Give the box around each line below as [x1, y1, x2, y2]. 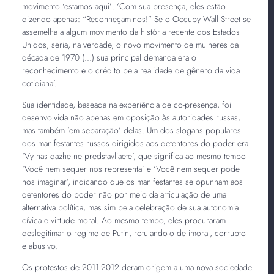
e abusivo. [21, 239, 60, 252]
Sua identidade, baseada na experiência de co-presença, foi [21, 98, 231, 111]
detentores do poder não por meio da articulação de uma [21, 188, 226, 201]
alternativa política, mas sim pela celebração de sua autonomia [21, 201, 239, 213]
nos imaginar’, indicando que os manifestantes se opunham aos [21, 175, 243, 188]
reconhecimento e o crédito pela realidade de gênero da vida [21, 64, 240, 76]
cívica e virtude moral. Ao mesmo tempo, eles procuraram [21, 213, 226, 226]
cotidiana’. [21, 76, 57, 89]
